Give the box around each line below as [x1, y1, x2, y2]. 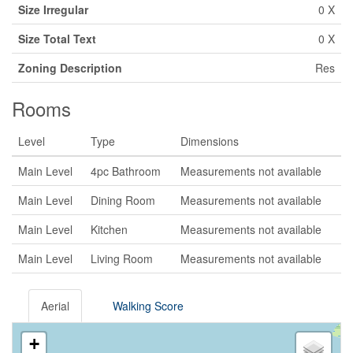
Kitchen [91, 221, 128, 237]
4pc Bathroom [91, 163, 161, 179]
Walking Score [113, 298, 184, 314]
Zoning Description [18, 60, 122, 76]
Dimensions [180, 133, 239, 149]
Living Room [91, 251, 153, 266]
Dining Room [91, 192, 155, 208]
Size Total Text [18, 31, 96, 46]
